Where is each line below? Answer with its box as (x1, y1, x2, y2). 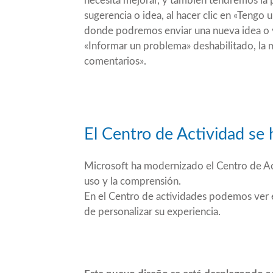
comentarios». (84, 55, 146, 66)
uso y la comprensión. (84, 175, 181, 186)
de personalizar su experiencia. (84, 206, 221, 217)
